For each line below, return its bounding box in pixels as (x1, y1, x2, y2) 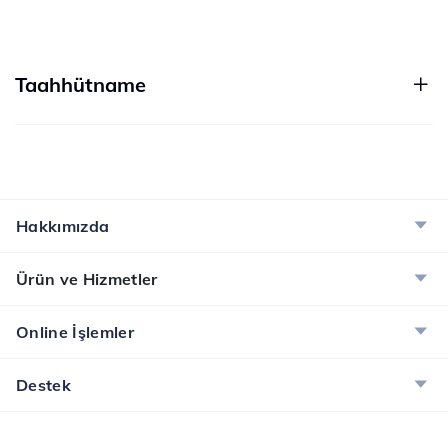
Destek (16, 375, 72, 395)
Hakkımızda (16, 216, 110, 236)
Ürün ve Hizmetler (16, 269, 158, 289)
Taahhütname (15, 72, 146, 97)
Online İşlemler (16, 322, 135, 342)
